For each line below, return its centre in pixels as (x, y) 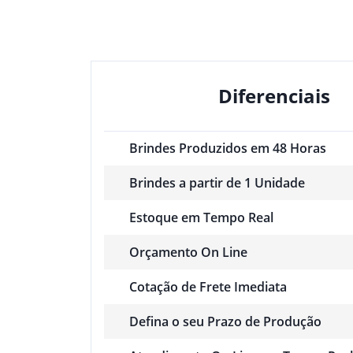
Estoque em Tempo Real (201, 217)
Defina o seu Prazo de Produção (225, 321)
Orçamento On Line (188, 252)
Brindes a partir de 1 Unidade (217, 182)
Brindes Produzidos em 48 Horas (228, 149)
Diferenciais (274, 95)
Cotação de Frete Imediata (208, 286)
